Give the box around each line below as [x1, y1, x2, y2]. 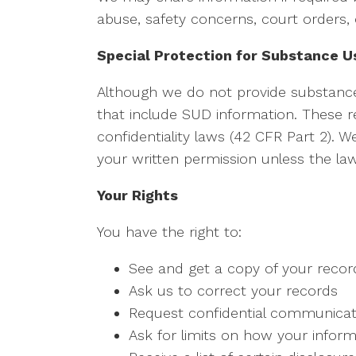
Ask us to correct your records [129, 282, 338, 300]
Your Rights [97, 187, 178, 204]
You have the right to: [97, 223, 242, 241]
